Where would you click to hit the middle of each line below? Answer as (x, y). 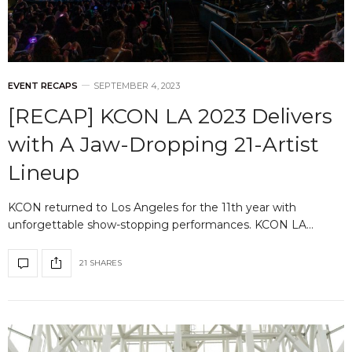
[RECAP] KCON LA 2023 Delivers (170, 116)
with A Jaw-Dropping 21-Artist (163, 144)
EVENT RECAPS (43, 85)
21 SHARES (101, 263)
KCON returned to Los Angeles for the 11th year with (152, 207)
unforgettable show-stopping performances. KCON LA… (161, 224)
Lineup (44, 172)
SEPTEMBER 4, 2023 (137, 85)
